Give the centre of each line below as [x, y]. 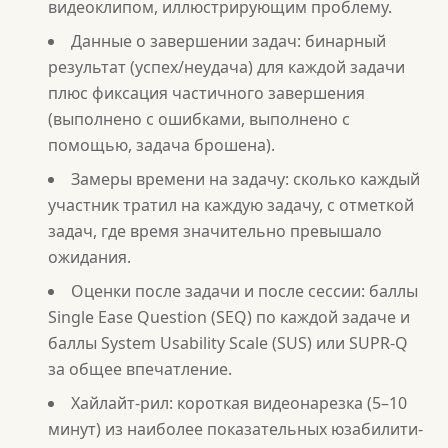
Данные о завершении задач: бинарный [228, 41]
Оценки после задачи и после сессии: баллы [244, 291]
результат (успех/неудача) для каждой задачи [226, 67]
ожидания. [89, 257]
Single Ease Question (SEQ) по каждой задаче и [229, 317]
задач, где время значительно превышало [215, 231]
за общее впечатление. [140, 369]
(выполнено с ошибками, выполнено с [199, 119]
